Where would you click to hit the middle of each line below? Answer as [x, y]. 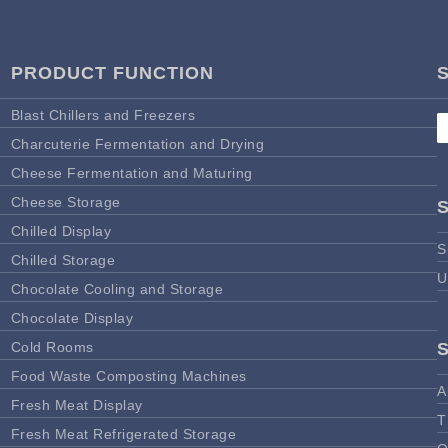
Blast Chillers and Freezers [103, 114]
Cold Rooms [52, 346]
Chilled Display [61, 230]
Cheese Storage [65, 201]
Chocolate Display [72, 317]
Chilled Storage [63, 259]
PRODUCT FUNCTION [112, 72]
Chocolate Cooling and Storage [117, 288]
